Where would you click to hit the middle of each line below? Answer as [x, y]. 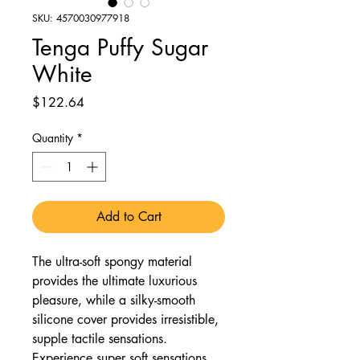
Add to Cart [129, 217]
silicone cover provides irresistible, [125, 319]
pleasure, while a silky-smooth [114, 300]
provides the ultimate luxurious [115, 281]
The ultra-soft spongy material [112, 262]
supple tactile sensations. [100, 339]
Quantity [53, 138]
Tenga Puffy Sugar [120, 47]
